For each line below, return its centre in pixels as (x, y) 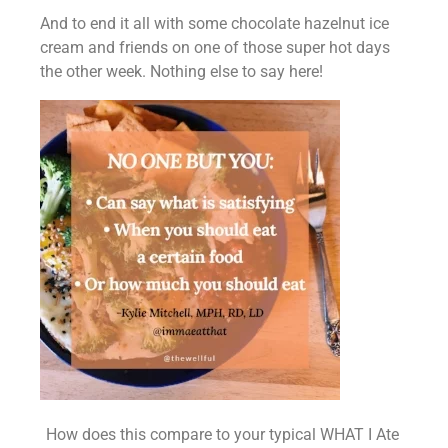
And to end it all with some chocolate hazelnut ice (214, 23)
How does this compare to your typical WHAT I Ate (222, 434)
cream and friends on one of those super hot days (215, 47)
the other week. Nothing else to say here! (181, 71)
